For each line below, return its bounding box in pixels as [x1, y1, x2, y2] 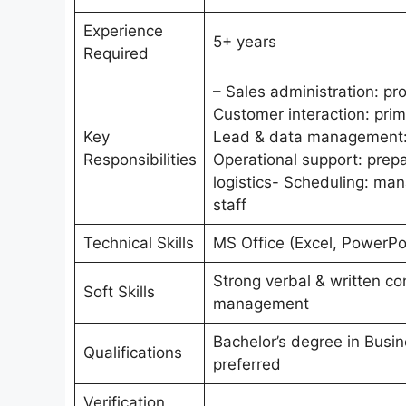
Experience [82, 22, 163, 41]
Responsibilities [82, 150, 197, 169]
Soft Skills [82, 283, 155, 302]
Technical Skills [82, 234, 194, 253]
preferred [212, 355, 281, 374]
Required [82, 44, 149, 63]
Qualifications [82, 343, 182, 362]
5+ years [212, 33, 276, 52]
